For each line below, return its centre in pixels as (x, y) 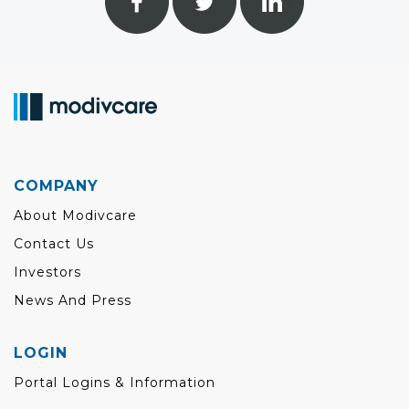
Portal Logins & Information (115, 383)
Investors (47, 273)
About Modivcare (75, 216)
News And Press (73, 301)
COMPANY (56, 186)
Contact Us (54, 244)
